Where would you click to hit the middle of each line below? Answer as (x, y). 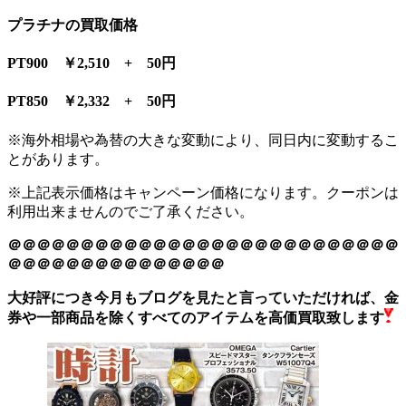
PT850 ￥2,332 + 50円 (92, 101)
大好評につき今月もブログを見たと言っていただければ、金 (203, 297)
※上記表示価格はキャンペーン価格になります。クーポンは (203, 192)
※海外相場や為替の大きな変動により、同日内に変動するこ (203, 140)
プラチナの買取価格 (72, 24)
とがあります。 (58, 159)
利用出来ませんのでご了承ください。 (130, 211)
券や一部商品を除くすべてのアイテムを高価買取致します (196, 317)
